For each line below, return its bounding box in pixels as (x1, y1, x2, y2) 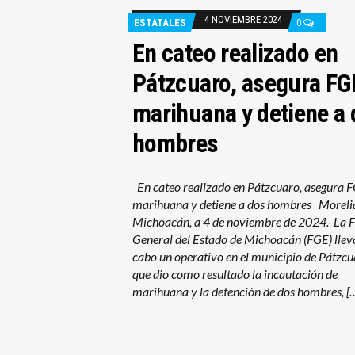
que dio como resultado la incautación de (132, 265, 338, 281)
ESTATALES (133, 16, 186, 29)
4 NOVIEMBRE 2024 (204, 13, 282, 25)
